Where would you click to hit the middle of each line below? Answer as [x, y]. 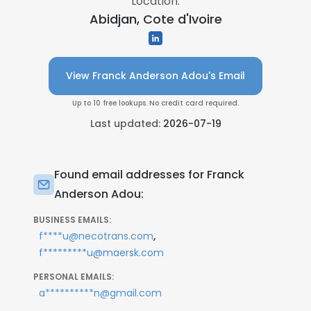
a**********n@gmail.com [100, 293]
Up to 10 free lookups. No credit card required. [155, 103]
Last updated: [126, 124]
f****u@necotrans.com [96, 236]
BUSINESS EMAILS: [72, 220]
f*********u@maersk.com [101, 253]
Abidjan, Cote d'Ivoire [155, 19]
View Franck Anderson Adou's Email [155, 76]
